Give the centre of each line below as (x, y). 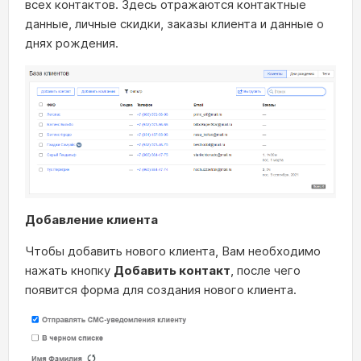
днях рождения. (72, 43)
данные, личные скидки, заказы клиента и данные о (174, 24)
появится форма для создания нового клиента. (162, 289)
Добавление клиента (91, 219)
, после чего (266, 270)
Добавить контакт (172, 270)
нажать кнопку (69, 270)
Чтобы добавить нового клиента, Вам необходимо (173, 251)
